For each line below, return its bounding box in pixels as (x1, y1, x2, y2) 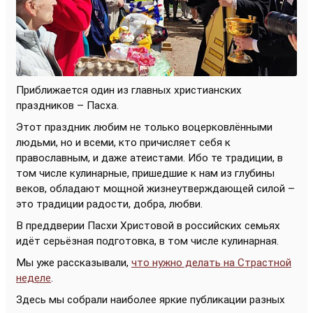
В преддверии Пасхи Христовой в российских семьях (16, 219, 280, 232)
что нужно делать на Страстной (131, 256, 291, 269)
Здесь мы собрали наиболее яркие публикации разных (16, 293, 285, 306)
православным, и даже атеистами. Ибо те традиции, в (16, 151, 283, 164)
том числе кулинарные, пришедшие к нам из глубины (16, 166, 275, 180)
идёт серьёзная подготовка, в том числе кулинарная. (16, 234, 279, 247)
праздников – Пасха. (16, 99, 119, 112)
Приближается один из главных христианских (16, 83, 242, 96)
